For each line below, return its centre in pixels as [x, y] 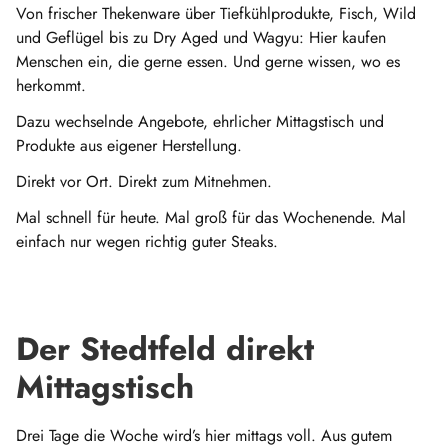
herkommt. [51, 86]
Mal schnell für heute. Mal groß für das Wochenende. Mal [211, 218]
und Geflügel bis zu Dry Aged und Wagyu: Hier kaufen [201, 38]
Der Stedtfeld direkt [165, 349]
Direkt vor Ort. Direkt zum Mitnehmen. [144, 182]
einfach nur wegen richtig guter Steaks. [147, 242]
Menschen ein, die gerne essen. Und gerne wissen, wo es [208, 62]
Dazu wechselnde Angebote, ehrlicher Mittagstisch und [200, 122]
